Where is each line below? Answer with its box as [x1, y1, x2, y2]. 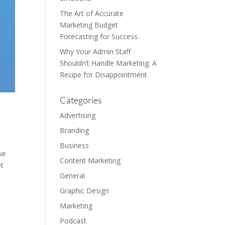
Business [60, 141, 89, 150]
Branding [60, 126, 89, 135]
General [60, 171, 85, 180]
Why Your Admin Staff [60, 47, 131, 56]
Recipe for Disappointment [60, 70, 148, 79]
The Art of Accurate [60, 9, 124, 18]
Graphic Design [60, 186, 109, 195]
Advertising [60, 110, 96, 120]
